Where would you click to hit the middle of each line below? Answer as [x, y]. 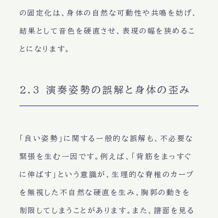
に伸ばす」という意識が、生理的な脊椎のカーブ [107, 174]
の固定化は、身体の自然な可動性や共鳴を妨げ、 [109, 13]
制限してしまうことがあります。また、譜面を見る [107, 210]
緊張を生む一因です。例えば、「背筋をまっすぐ [106, 156]
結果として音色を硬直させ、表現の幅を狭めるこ [107, 31]
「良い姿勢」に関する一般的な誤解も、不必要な [106, 138]
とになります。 [45, 49]
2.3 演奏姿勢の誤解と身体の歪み [105, 89]
